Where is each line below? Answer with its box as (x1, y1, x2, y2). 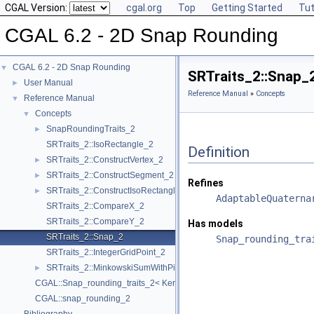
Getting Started (212, 2, 282, 13)
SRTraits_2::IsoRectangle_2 (46, 139, 153, 149)
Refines (188, 177, 224, 189)
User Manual (24, 78, 73, 88)
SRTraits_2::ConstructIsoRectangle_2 (46, 186, 190, 196)
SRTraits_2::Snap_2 (46, 232, 123, 242)
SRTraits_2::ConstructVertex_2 (46, 155, 163, 165)
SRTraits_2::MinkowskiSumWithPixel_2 (46, 263, 196, 273)
